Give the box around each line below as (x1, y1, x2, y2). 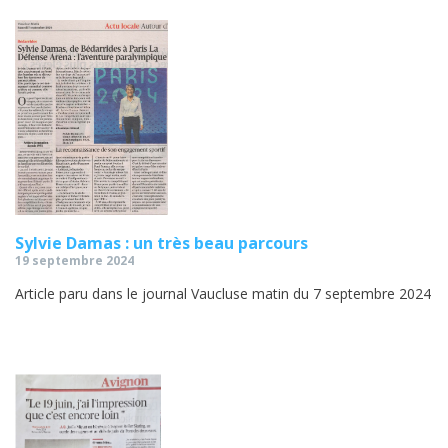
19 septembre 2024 (15, 252, 134, 270)
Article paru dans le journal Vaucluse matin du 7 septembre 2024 (15, 284, 431, 304)
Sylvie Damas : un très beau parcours (15, 232, 308, 255)
